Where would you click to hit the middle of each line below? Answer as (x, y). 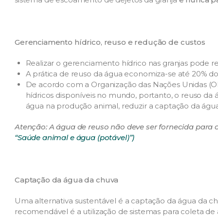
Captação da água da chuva (67, 180)
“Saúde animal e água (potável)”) (75, 138)
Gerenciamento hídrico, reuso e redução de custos (110, 42)
